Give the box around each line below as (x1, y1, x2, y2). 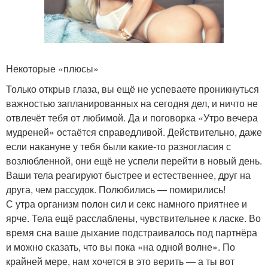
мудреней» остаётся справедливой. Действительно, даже (6, 124, 262, 139)
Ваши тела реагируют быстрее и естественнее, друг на (6, 167, 251, 182)
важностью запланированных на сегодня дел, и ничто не (6, 96, 258, 110)
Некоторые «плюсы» (6, 61, 99, 75)
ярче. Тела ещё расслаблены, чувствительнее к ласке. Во (6, 211, 261, 225)
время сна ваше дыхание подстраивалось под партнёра (6, 225, 257, 239)
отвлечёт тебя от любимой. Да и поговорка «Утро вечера (6, 110, 258, 124)
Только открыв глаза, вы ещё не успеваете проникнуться (6, 81, 259, 96)
